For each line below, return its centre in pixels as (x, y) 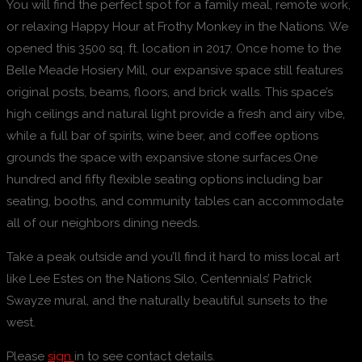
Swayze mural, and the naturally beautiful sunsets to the (167, 301)
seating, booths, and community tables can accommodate (175, 202)
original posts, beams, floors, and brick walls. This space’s (170, 93)
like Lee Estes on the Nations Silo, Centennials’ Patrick (159, 279)
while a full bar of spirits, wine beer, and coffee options (162, 136)
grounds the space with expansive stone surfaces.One (162, 158)
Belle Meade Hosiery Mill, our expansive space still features (175, 71)
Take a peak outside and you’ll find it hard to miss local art (173, 257)
